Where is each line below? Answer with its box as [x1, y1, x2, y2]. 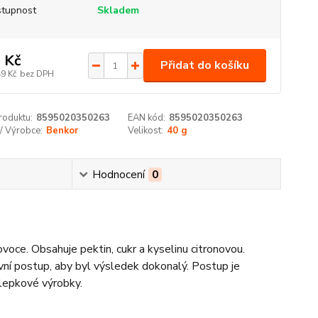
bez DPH [19, 67, 54, 79]
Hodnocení [92, 168, 145, 182]
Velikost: [128, 124, 164, 137]
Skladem [97, 4, 139, 17]
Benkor [45, 124, 78, 137]
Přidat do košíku [160, 57, 249, 73]
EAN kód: [128, 111, 166, 124]
